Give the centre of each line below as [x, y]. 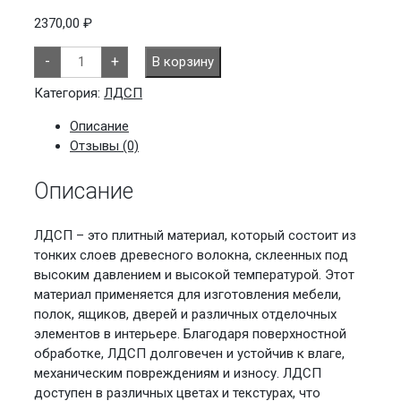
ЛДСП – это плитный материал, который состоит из [195, 236]
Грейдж [83, 78]
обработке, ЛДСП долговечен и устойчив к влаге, [189, 354]
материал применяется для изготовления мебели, [188, 295]
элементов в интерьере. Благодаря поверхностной [190, 334]
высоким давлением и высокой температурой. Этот [194, 275]
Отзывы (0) [104, 145]
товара [81, 65]
